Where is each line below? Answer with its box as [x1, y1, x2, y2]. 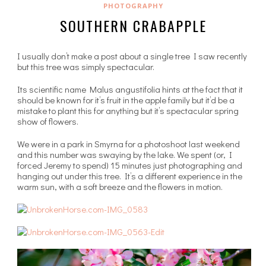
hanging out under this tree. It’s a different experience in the [17, 169, 242, 182]
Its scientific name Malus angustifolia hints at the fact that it [17, 83, 243, 95]
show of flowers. [17, 115, 78, 127]
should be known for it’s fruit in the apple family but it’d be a [17, 93, 235, 106]
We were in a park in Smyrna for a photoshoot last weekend [17, 137, 240, 150]
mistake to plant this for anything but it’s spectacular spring [17, 104, 239, 116]
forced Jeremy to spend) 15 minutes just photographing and [17, 159, 242, 171]
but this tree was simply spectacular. [17, 60, 154, 72]
